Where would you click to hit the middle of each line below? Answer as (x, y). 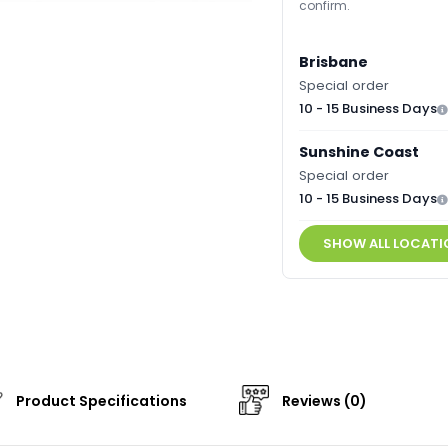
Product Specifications (100, 401)
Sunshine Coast (358, 152)
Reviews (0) (323, 401)
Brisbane (333, 62)
